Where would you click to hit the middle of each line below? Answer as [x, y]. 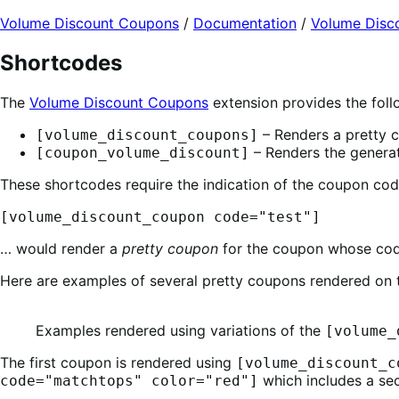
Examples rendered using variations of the [180, 330]
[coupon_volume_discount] [142, 152]
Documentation [245, 23]
